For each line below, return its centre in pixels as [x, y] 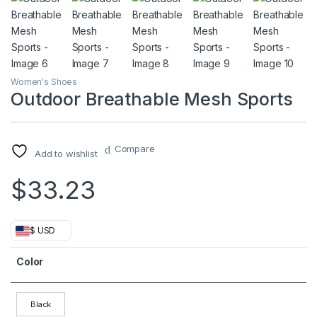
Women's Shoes [44, 82]
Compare [134, 149]
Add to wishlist [66, 154]
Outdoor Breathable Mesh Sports [152, 99]
